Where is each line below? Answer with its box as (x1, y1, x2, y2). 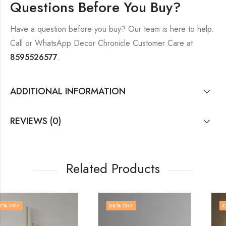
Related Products (66, 159, 160, 179)
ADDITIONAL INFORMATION (10, 85, 126, 98)
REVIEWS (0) (10, 115, 61, 128)
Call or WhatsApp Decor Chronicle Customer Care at (10, 37, 193, 49)
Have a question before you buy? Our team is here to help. (10, 23, 214, 35)
